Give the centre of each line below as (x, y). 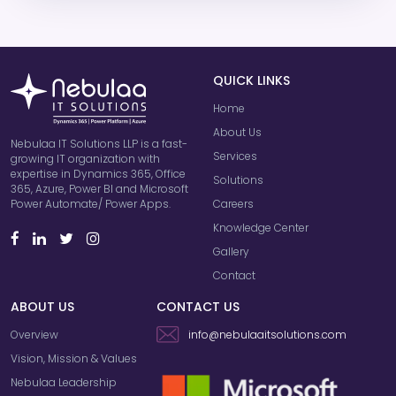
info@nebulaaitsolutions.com (267, 334)
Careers (233, 203)
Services (235, 156)
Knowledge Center (260, 227)
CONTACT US (198, 306)
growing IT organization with (85, 158)
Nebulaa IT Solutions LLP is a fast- (99, 143)
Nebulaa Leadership (64, 382)
